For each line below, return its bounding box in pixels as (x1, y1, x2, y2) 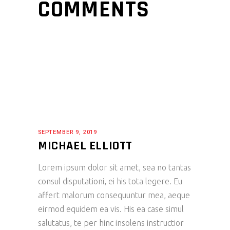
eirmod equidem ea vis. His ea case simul (38, 204, 184, 214)
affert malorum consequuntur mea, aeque (38, 190, 190, 200)
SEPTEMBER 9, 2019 (38, 127, 98, 137)
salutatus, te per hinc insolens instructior (38, 218, 184, 227)
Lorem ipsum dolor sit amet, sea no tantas (38, 162, 191, 172)
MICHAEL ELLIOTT (38, 138, 132, 154)
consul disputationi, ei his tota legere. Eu (38, 176, 182, 186)
